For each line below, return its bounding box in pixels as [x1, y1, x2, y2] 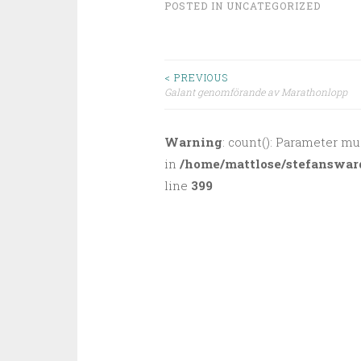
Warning [164, 134, 222, 150]
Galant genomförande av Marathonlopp [164, 85, 347, 98]
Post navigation [164, 93, 355, 128]
